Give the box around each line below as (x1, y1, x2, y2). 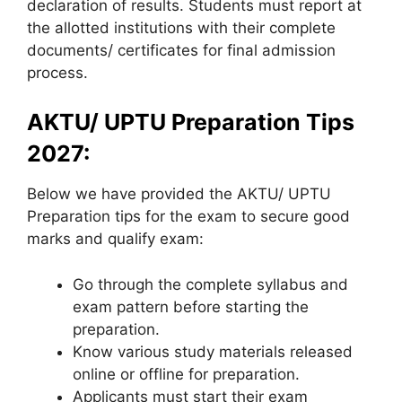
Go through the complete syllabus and (73, 275, 348, 293)
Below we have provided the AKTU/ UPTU (27, 185, 331, 203)
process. (27, 63, 88, 82)
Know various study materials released (73, 342, 353, 361)
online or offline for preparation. (73, 364, 300, 383)
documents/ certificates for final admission (27, 40, 336, 59)
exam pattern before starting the (73, 297, 309, 316)
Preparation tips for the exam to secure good (27, 207, 350, 225)
